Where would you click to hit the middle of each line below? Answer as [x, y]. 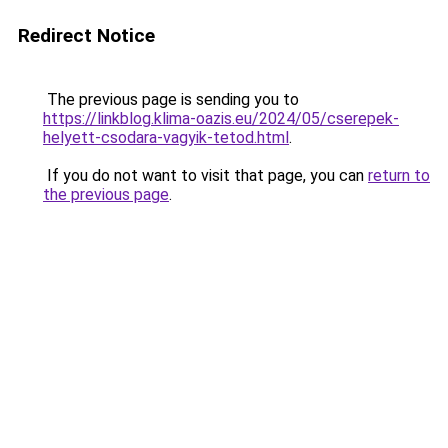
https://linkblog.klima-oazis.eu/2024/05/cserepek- [221, 118]
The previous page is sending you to [171, 99]
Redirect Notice [86, 35]
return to [399, 175]
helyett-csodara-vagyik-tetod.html [166, 137]
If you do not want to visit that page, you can [205, 175]
